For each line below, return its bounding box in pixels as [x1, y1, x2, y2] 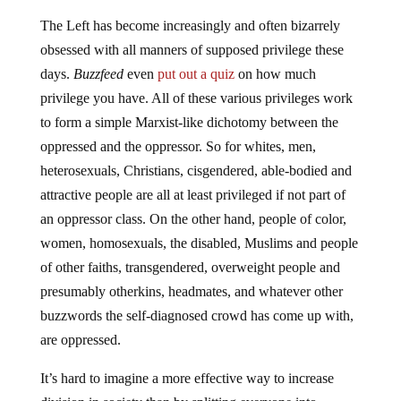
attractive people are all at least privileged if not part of [39, 187, 346, 203]
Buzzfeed [73, 66, 124, 82]
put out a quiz [157, 66, 238, 82]
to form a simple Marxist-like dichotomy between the [39, 115, 338, 131]
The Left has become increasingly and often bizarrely [39, 18, 340, 34]
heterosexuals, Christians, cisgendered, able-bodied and [39, 163, 352, 179]
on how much [237, 66, 316, 82]
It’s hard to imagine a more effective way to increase [39, 371, 334, 387]
